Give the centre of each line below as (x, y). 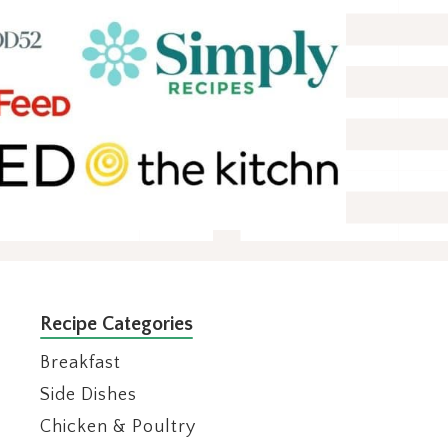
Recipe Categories (116, 324)
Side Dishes (88, 395)
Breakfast (80, 363)
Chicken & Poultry (118, 427)
